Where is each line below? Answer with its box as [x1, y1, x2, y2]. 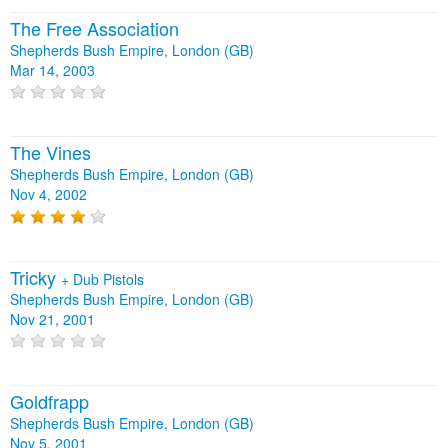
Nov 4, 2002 [10, 184, 87, 205]
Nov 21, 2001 [10, 308, 95, 329]
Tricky [10, 263, 61, 290]
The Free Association [10, 15, 179, 42]
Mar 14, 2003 [10, 60, 95, 81]
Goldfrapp [10, 388, 89, 415]
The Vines [10, 139, 91, 166]
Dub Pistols [73, 268, 144, 289]
